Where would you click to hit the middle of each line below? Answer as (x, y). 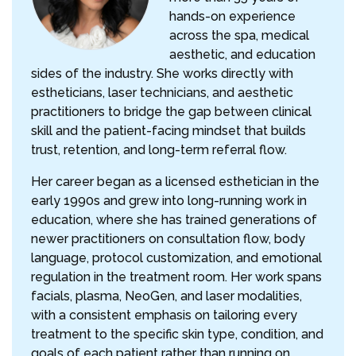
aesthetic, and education (242, 55)
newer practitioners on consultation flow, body (168, 239)
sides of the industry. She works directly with (162, 74)
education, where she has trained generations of (174, 220)
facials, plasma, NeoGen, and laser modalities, (166, 296)
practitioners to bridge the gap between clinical (171, 112)
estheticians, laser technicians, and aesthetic (162, 93)
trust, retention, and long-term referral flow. (159, 150)
